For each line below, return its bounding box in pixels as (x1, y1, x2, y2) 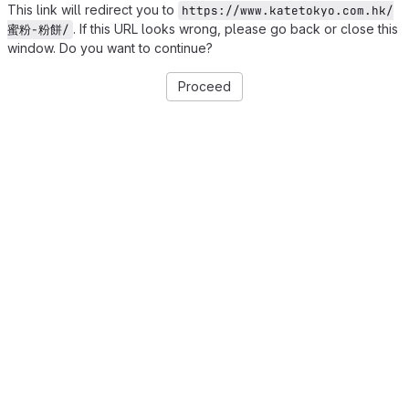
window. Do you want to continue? (7, 40, 213, 56)
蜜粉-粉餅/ (7, 22, 69, 37)
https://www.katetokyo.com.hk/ (182, 3, 393, 18)
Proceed (178, 79, 231, 94)
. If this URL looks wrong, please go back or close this (73, 21, 398, 37)
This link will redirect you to (7, 2, 178, 17)
